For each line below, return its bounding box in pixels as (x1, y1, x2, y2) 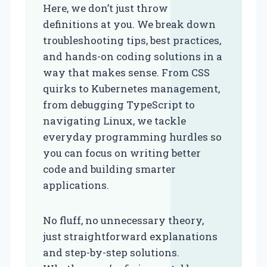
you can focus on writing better (43, 146, 201, 160)
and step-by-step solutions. (43, 246, 179, 259)
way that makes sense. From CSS (43, 66, 210, 79)
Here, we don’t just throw (43, 1, 168, 15)
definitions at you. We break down (43, 17, 216, 31)
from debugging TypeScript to (43, 98, 195, 111)
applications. (43, 178, 109, 192)
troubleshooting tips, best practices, (43, 33, 221, 47)
